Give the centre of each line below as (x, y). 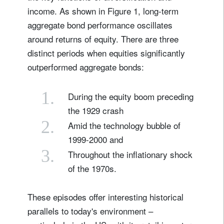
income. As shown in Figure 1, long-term (103, 10)
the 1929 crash (96, 110)
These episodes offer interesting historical (105, 196)
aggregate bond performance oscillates (100, 24)
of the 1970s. (92, 168)
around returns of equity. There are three (103, 38)
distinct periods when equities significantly (106, 52)
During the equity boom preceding (131, 96)
